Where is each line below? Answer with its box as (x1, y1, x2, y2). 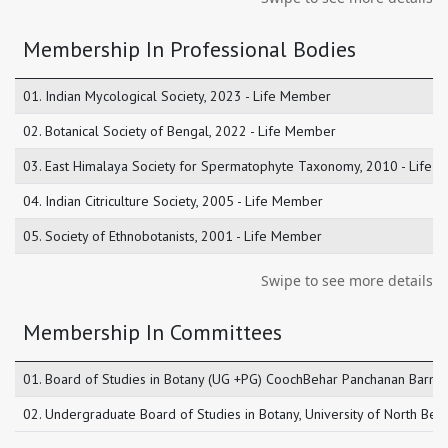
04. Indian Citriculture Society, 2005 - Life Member (23, 192, 323, 211)
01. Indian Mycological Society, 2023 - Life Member (23, 87, 331, 106)
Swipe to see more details (261, 271, 433, 291)
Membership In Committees (23, 318, 282, 347)
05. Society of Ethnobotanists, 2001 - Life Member (23, 227, 322, 246)
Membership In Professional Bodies (23, 35, 356, 64)
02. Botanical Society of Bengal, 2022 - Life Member (23, 122, 336, 141)
